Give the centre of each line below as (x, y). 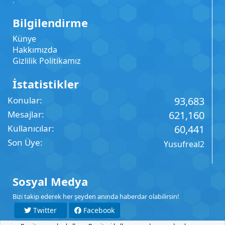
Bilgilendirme (50, 23)
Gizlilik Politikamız (47, 61)
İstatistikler (46, 84)
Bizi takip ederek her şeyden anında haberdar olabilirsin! (96, 196)
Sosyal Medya (50, 181)
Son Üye (24, 142)
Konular (24, 100)
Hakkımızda (35, 50)
